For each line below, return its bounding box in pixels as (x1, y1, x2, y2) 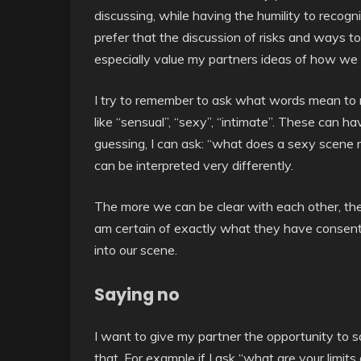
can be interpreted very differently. (94, 156, 293, 173)
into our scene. (94, 241, 177, 258)
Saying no (94, 282, 180, 306)
